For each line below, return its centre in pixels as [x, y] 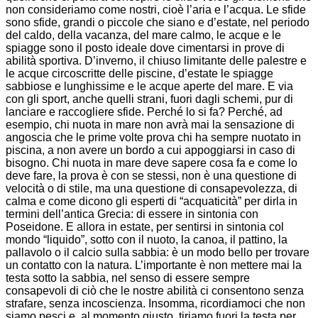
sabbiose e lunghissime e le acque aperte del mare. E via [149, 86]
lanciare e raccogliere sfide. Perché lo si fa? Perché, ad [144, 111]
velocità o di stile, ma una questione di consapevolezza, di [152, 188]
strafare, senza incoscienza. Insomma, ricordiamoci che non [155, 303]
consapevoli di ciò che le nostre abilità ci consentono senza [155, 290]
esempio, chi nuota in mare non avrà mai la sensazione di [150, 124]
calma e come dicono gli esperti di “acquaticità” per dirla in [152, 201]
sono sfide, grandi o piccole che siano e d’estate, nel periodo [158, 22]
